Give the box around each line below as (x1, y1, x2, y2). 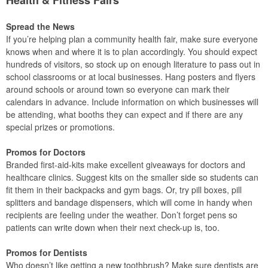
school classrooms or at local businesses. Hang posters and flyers (6, 70, 255, 83)
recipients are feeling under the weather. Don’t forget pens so (6, 208, 237, 221)
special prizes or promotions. (6, 120, 115, 133)
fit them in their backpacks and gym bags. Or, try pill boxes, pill (6, 183, 242, 196)
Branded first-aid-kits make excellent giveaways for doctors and (6, 158, 245, 170)
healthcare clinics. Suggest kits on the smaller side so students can (6, 170, 258, 183)
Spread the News (6, 20, 75, 32)
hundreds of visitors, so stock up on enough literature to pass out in (6, 57, 260, 70)
